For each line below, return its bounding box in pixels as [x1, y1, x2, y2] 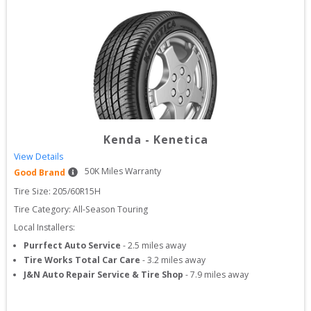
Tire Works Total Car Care [24, 254, 140, 266]
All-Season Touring [73, 203, 148, 215]
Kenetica [153, 132, 208, 147]
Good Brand [14, 167, 65, 178]
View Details [14, 151, 63, 162]
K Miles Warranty [94, 165, 161, 177]
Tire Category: [14, 203, 71, 215]
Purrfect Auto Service [24, 239, 121, 251]
